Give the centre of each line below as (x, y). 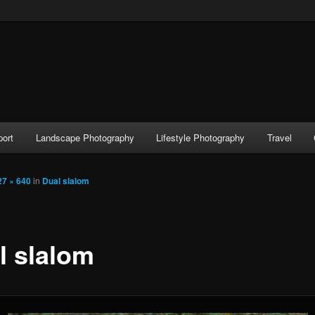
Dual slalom (66, 181)
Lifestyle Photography (201, 138)
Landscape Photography (85, 138)
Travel (279, 138)
